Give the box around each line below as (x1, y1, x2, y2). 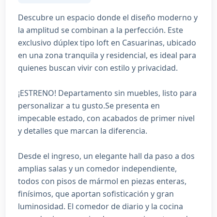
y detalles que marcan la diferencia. (18, 125, 147, 136)
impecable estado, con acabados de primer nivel (18, 113, 195, 124)
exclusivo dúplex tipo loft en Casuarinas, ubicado (18, 37, 196, 48)
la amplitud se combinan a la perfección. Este (18, 25, 183, 35)
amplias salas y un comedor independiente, (18, 163, 177, 174)
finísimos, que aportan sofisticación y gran (18, 188, 174, 199)
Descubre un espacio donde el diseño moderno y (18, 12, 198, 23)
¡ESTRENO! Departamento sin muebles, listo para (18, 88, 197, 98)
